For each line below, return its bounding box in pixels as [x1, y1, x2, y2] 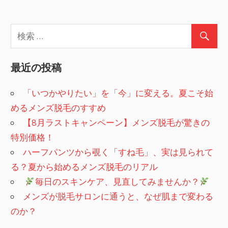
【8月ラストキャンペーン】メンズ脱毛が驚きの [23, 117, 210, 128]
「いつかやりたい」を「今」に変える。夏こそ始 [23, 88, 214, 99]
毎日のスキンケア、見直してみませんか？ [35, 176, 199, 187]
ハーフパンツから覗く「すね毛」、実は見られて [23, 147, 214, 158]
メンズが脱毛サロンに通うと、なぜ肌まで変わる [23, 191, 214, 202]
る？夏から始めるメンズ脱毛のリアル [11, 161, 158, 173]
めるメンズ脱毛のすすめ [11, 102, 106, 113]
